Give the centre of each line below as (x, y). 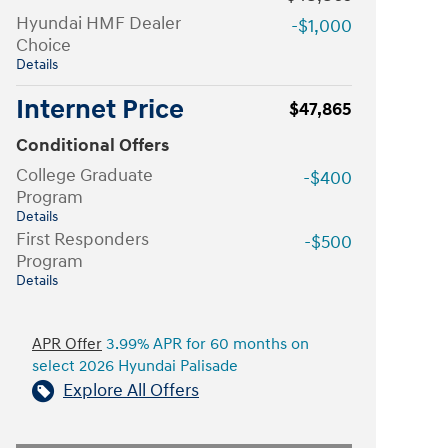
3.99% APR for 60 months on (205, 344)
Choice (43, 45)
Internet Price (100, 110)
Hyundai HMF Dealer (98, 23)
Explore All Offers (131, 390)
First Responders (82, 239)
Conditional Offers (92, 145)
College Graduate (84, 175)
